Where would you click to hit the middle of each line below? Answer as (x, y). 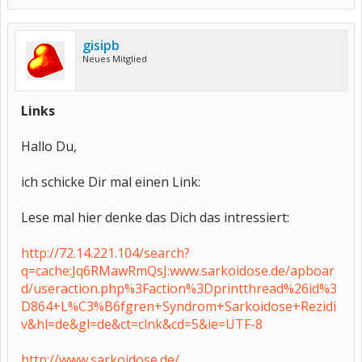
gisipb (101, 45)
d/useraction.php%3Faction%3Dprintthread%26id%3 (179, 288)
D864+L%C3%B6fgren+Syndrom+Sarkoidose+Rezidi (179, 306)
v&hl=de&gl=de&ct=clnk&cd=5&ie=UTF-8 (142, 324)
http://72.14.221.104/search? (105, 253)
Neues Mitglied (115, 59)
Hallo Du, (49, 146)
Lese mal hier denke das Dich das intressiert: (155, 217)
